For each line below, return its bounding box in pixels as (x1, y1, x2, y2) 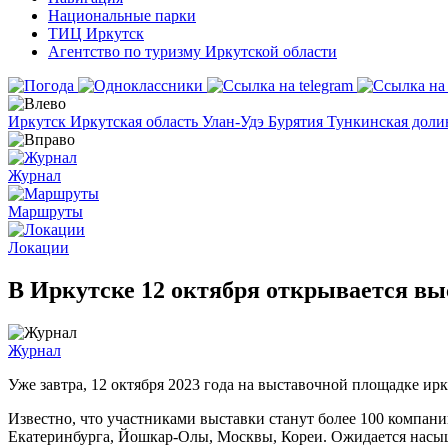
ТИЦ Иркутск (48, 25, 144, 42)
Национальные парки (48, 7, 196, 24)
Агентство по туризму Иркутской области (48, 43, 337, 60)
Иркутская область (70, 113, 202, 130)
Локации (8, 239, 69, 256)
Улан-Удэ (202, 113, 268, 130)
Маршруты (8, 203, 83, 220)
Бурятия (268, 113, 327, 130)
